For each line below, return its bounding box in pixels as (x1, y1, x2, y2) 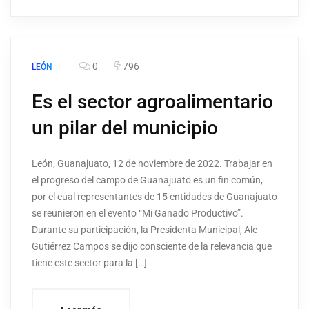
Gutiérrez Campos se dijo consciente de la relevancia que (32, 241, 272, 252)
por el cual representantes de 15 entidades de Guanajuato (32, 191, 277, 203)
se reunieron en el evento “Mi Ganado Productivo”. (32, 208, 243, 219)
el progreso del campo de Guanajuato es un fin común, (32, 175, 263, 186)
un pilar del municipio (32, 117, 218, 140)
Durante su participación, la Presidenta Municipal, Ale (32, 224, 257, 236)
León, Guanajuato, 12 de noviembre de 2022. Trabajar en (32, 158, 272, 170)
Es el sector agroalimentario (32, 90, 273, 114)
